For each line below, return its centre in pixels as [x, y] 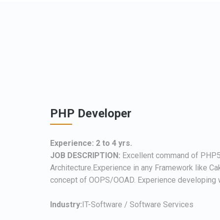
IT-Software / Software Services [138, 204]
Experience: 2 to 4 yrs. [91, 143]
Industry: [66, 204]
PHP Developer [91, 113]
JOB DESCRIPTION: [85, 155]
